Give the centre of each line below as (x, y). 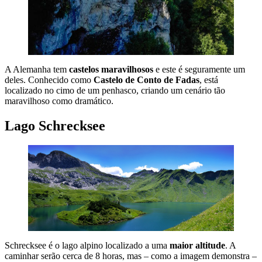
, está (209, 80)
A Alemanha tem (37, 69)
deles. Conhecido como (49, 80)
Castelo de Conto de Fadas (146, 80)
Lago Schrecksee (55, 125)
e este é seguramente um (199, 69)
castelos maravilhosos (111, 69)
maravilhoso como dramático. (59, 101)
